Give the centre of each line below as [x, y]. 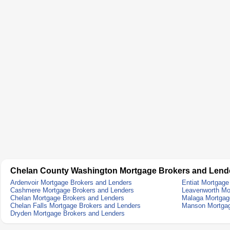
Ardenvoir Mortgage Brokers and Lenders [71, 183]
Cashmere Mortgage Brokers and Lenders [72, 190]
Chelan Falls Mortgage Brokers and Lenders [75, 206]
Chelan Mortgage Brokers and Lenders [67, 198]
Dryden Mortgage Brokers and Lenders [68, 213]
